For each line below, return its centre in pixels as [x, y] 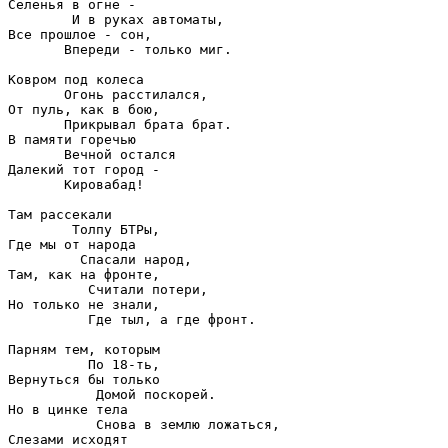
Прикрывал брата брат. [120, 124]
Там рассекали [64, 214]
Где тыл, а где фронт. [136, 319]
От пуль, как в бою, [84, 109]
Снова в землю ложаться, [144, 424]
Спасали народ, [100, 259]
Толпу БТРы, [84, 229]
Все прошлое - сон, [80, 34]
